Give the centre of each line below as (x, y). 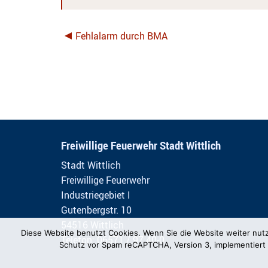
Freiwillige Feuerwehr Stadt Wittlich (141, 145)
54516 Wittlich (92, 225)
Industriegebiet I (96, 195)
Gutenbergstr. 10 (96, 210)
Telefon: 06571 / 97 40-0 (113, 240)
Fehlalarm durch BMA (121, 36)
